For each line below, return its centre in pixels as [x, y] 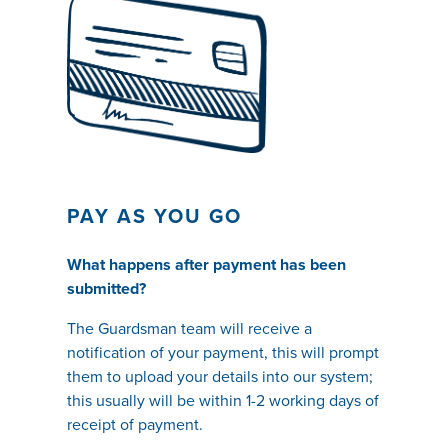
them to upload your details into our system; [219, 377]
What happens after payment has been [206, 265]
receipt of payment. [134, 425]
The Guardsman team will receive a [189, 329]
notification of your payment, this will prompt [222, 353]
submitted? [106, 289]
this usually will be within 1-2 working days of [222, 401]
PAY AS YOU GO [154, 217]
